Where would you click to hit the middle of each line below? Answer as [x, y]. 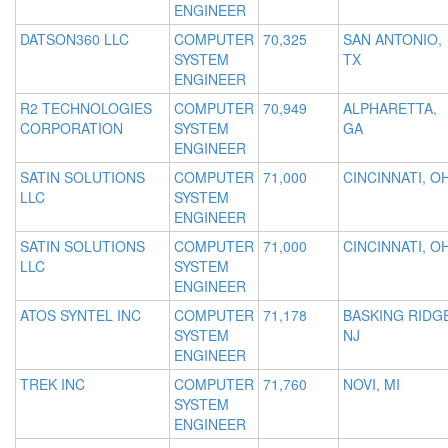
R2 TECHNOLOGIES [86, 108]
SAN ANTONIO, [392, 39]
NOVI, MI [371, 384]
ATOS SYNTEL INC [80, 315]
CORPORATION [71, 128]
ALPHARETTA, [390, 108]
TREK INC [52, 384]
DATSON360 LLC [74, 39]
